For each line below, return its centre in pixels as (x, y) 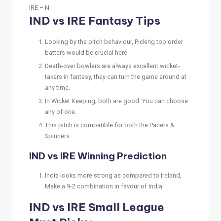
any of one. (61, 112)
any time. (57, 87)
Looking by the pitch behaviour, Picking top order (114, 41)
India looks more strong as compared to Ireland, (113, 176)
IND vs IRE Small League (97, 207)
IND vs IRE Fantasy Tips (95, 20)
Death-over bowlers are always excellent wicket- (112, 66)
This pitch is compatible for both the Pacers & (110, 125)
